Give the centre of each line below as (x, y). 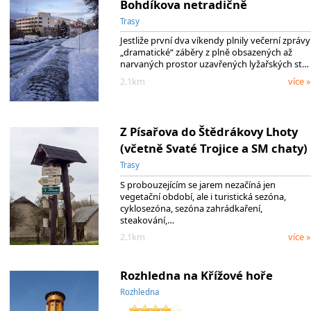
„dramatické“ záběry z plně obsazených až (206, 52)
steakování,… (147, 220)
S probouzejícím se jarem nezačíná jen (197, 184)
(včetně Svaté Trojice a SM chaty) (213, 149)
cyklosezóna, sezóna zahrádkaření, (191, 208)
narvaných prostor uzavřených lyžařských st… (214, 64)
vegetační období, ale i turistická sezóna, (203, 196)
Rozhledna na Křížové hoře (196, 276)
